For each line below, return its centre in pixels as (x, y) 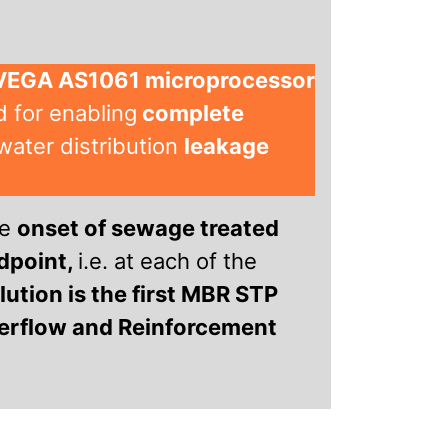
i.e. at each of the (167, 260)
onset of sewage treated (148, 227)
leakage (226, 145)
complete (190, 112)
